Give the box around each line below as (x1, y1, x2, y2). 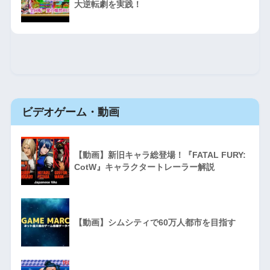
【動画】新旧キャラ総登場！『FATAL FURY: (74, 149, 246, 160)
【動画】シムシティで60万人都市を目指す (74, 217, 236, 227)
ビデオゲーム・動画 (21, 105, 119, 118)
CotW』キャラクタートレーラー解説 (74, 162, 215, 172)
